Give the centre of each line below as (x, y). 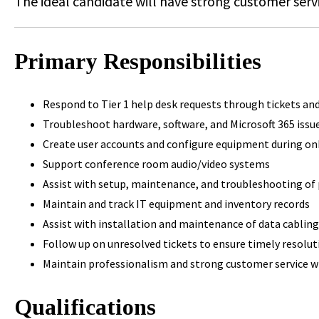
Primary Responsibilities (138, 61)
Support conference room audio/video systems (156, 164)
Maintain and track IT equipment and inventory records (176, 204)
